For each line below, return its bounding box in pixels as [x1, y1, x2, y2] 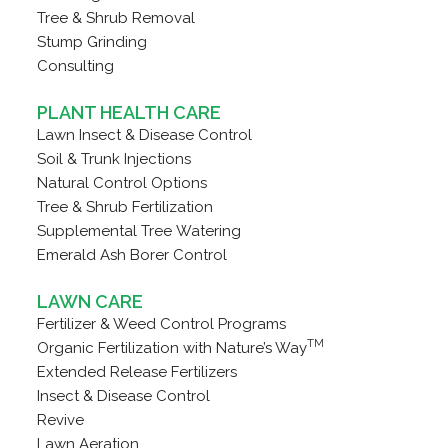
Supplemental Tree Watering [36, 222, 241, 240]
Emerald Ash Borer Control [36, 246, 227, 264]
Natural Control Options [36, 174, 207, 192]
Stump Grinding [36, 33, 147, 51]
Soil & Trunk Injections [36, 150, 191, 168]
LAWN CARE [36, 291, 143, 312]
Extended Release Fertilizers [36, 363, 237, 381]
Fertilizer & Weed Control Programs [36, 315, 286, 333]
